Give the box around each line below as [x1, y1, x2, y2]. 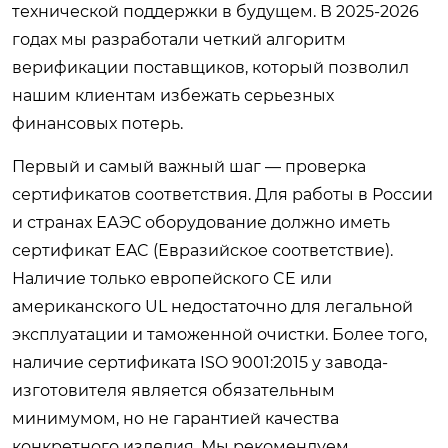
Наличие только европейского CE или [12, 268, 332, 288]
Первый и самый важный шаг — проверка [12, 156, 366, 176]
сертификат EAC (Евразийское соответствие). [12, 240, 393, 260]
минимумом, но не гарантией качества [12, 408, 339, 428]
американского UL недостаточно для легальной [12, 296, 413, 316]
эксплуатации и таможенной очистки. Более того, [12, 324, 427, 344]
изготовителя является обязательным [12, 380, 335, 400]
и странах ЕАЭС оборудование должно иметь [12, 212, 390, 232]
